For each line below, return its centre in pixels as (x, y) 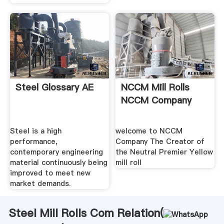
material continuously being (58, 162)
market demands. (40, 183)
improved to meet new (50, 173)
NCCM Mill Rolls (155, 87)
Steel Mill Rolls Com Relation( (86, 213)
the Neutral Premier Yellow (164, 152)
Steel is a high (35, 131)
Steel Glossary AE (54, 87)
